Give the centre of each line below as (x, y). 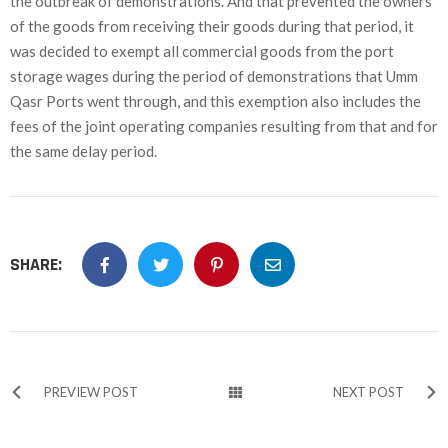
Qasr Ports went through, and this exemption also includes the (215, 101)
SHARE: (36, 265)
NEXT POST (368, 392)
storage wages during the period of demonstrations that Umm (214, 76)
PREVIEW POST (91, 392)
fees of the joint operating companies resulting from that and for (224, 126)
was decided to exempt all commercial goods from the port (202, 51)
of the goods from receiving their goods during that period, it (212, 26)
